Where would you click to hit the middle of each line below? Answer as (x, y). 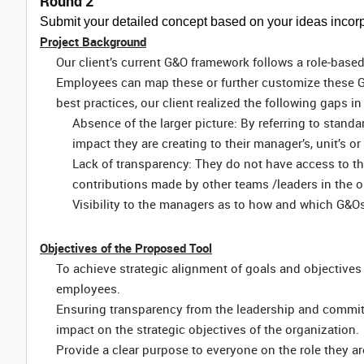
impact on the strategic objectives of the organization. (208, 329)
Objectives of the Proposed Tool (126, 248)
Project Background (93, 41)
